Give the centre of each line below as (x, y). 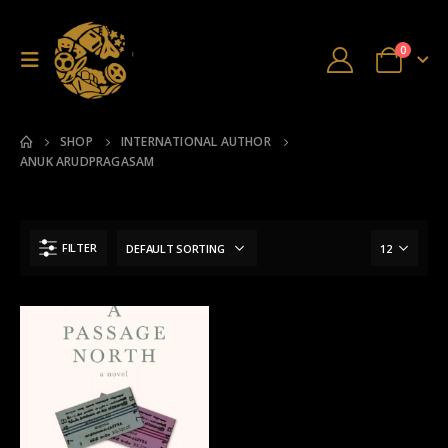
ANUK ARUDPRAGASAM (87, 161)
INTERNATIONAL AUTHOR (195, 141)
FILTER (79, 247)
